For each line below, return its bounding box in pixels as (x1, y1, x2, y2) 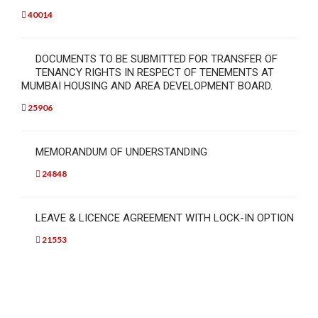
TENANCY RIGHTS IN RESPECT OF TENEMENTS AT (35, 65, 274, 79)
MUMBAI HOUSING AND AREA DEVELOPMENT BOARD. (21, 79, 273, 92)
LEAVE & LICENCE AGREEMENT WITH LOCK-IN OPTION (35, 211, 294, 224)
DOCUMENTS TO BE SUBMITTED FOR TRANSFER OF (35, 52, 278, 65)
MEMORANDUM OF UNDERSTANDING (35, 145, 207, 158)
